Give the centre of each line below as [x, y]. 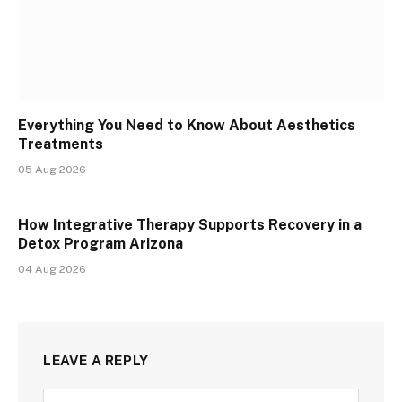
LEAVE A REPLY [96, 361]
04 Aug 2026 [52, 270]
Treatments [61, 144]
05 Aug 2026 [52, 170]
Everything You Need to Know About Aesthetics [187, 126]
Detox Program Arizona [100, 244]
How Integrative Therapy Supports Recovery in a [190, 225]
